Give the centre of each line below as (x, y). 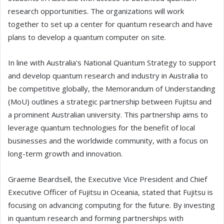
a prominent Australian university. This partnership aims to (108, 115)
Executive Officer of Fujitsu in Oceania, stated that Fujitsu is (110, 192)
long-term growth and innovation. (65, 154)
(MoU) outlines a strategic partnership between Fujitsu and (110, 102)
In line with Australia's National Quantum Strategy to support (112, 63)
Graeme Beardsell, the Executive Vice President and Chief (107, 179)
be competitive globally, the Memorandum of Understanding (112, 89)
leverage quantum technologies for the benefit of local (101, 128)
